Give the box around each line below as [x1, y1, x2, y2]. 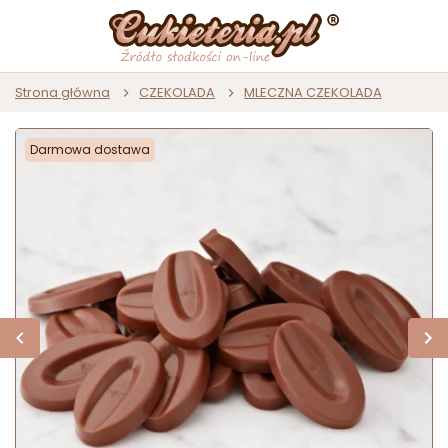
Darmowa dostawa [30, 141, 150, 159]
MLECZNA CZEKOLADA [244, 83, 382, 103]
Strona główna [15, 83, 110, 103]
